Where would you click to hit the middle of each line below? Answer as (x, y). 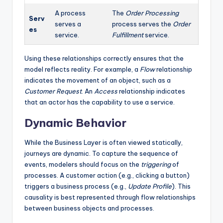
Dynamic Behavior (75, 123)
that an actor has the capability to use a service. (100, 102)
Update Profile (150, 186)
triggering (156, 164)
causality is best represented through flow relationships (110, 197)
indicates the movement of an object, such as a (98, 80)
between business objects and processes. (89, 208)
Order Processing (152, 13)
